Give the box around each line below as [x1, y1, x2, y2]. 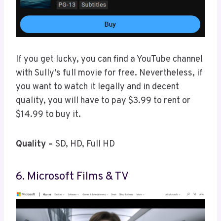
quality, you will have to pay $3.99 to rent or [16, 95, 190, 107]
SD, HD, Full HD [55, 139, 115, 150]
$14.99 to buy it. [16, 109, 83, 121]
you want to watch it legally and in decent [16, 81, 179, 93]
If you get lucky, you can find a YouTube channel [16, 54, 203, 66]
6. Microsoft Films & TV [16, 169, 129, 184]
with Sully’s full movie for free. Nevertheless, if [16, 68, 203, 79]
